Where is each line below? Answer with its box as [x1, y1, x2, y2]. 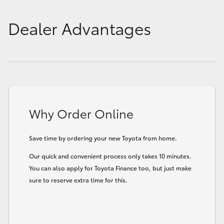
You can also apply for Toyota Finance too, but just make [29, 163, 191, 172]
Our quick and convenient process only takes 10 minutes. [29, 151, 191, 160]
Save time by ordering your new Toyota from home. [29, 133, 177, 142]
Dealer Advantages [8, 16, 151, 39]
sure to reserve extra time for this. [29, 175, 127, 184]
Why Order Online [29, 104, 133, 121]
